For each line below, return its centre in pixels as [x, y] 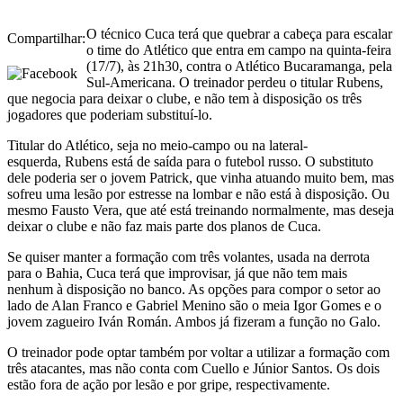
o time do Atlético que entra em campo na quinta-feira [239, 49]
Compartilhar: [46, 38]
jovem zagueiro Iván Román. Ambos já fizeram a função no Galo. [194, 321]
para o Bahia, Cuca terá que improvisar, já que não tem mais [177, 273]
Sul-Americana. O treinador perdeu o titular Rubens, [235, 82]
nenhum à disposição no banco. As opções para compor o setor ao [194, 289]
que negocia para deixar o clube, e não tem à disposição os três [184, 98]
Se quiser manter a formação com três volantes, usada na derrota [188, 256]
